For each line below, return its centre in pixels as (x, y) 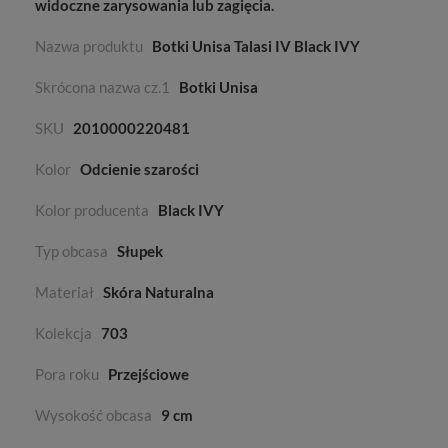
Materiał (64, 292)
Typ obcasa (71, 251)
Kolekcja (63, 333)
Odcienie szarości (139, 169)
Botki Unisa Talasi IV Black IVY (256, 46)
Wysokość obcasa (93, 415)
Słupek (140, 251)
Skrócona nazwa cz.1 (102, 87)
